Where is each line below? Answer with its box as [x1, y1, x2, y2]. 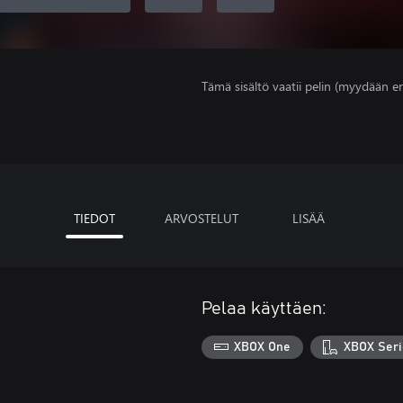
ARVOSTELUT [165, 210, 238, 227]
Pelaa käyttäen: [201, 300, 327, 318]
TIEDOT [74, 210, 115, 227]
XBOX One [234, 340, 291, 354]
